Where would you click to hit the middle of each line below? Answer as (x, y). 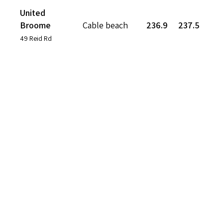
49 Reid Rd (36, 38)
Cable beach (105, 25)
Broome (35, 25)
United (33, 12)
